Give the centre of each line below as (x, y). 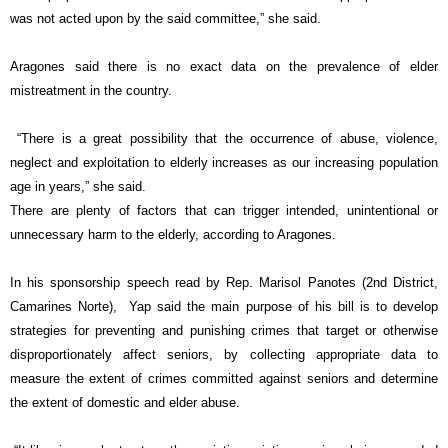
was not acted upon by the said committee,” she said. (165, 19)
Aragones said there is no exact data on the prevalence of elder (224, 67)
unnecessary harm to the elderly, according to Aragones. (173, 235)
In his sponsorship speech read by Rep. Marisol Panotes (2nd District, (224, 283)
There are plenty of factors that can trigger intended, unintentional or (224, 211)
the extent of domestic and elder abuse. (125, 403)
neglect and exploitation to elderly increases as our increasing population (224, 163)
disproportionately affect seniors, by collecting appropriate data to (224, 355)
